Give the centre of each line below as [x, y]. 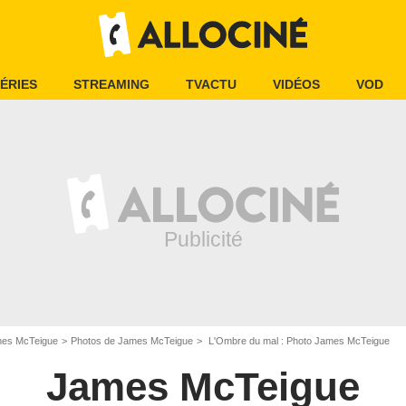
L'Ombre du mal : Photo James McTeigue [298, 341]
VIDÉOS [296, 84]
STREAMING [111, 84]
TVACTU [211, 84]
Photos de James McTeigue [132, 341]
